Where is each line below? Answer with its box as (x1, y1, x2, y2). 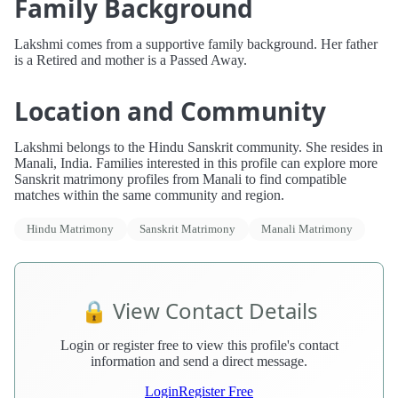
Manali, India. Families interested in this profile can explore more (14, 155, 378, 171)
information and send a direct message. (91, 353, 307, 369)
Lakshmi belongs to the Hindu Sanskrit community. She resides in (14, 139, 383, 155)
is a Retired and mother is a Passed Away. (14, 52, 247, 68)
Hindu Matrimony (27, 221, 115, 235)
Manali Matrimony (260, 221, 353, 235)
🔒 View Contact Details (80, 295, 318, 325)
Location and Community (14, 94, 326, 129)
